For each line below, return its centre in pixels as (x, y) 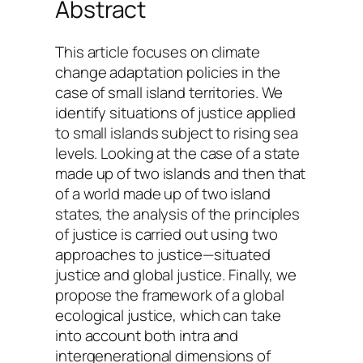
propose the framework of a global (170, 295)
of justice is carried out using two (167, 234)
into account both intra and (147, 335)
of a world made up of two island (163, 193)
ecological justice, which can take (168, 315)
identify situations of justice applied (176, 112)
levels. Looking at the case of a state (178, 153)
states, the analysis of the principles (178, 214)
